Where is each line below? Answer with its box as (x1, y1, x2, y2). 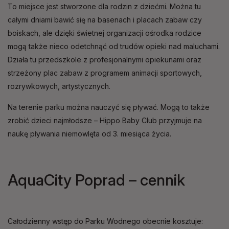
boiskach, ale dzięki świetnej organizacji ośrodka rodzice (8, 29, 201, 38)
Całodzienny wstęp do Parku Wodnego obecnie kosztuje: (8, 217, 203, 226)
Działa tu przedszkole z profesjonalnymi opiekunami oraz (8, 55, 201, 64)
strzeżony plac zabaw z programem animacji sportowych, (8, 68, 202, 78)
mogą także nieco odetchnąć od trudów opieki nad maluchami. (8, 42, 220, 51)
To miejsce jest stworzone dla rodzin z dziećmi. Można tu (8, 2, 201, 11)
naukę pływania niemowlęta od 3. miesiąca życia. (8, 129, 171, 139)
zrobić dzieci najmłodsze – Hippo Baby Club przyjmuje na (8, 116, 202, 125)
